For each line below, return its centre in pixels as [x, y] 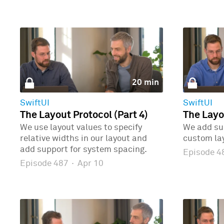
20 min [145, 82]
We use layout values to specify [81, 128]
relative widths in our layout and [83, 139]
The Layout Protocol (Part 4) [84, 115]
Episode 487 [45, 163]
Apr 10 [89, 163]
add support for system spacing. [83, 150]
